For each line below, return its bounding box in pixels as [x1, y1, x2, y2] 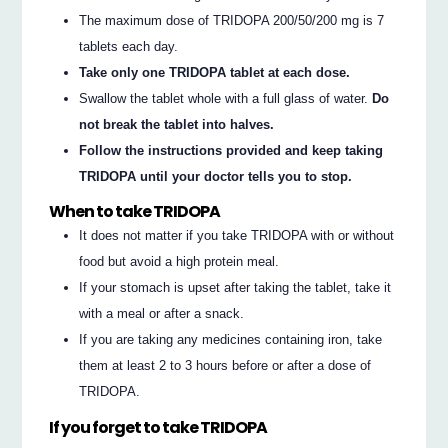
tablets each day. [79, 38, 179, 54]
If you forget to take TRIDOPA [49, 415, 268, 439]
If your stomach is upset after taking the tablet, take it [79, 280, 392, 296]
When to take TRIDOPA [49, 199, 221, 223]
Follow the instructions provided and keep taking [79, 142, 384, 158]
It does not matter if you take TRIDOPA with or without [79, 228, 395, 244]
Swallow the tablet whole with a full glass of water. [79, 90, 373, 106]
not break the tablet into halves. [79, 116, 275, 132]
